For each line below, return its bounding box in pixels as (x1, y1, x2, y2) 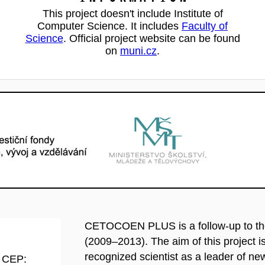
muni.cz (120, 45, 157, 57)
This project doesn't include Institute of (42, 8, 223, 20)
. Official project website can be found (63, 33, 240, 44)
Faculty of (182, 20, 228, 32)
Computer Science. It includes (37, 20, 182, 32)
